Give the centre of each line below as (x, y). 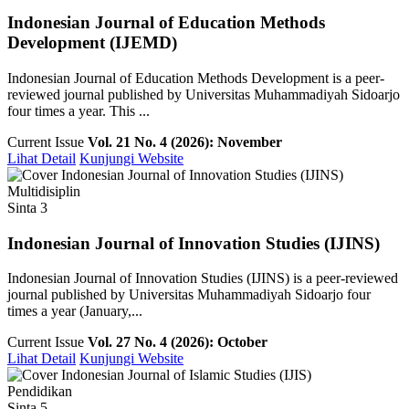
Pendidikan (40, 392)
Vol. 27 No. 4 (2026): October (178, 342)
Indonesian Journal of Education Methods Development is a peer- (196, 78)
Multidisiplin (44, 191)
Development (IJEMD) (92, 43)
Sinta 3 (27, 208)
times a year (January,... (75, 311)
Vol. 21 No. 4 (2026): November (185, 142)
